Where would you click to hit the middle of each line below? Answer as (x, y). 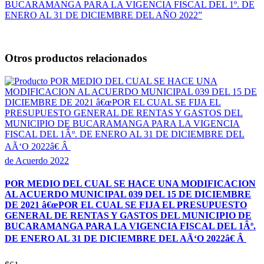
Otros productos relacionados (76, 58)
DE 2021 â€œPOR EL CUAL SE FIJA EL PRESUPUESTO (126, 204)
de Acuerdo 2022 (37, 160)
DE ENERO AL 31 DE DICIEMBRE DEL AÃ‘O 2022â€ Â (126, 238)
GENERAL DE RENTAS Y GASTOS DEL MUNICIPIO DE (128, 215)
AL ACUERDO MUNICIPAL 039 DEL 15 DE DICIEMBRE (128, 194)
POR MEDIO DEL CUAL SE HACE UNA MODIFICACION (130, 183)
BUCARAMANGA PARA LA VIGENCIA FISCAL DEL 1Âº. (130, 226)
